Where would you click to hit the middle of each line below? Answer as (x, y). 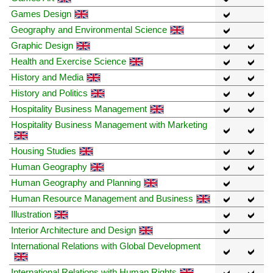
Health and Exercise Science (69, 61)
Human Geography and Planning (76, 182)
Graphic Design (42, 45)
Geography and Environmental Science (89, 29)
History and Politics (49, 93)
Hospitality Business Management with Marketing (109, 124)
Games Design (41, 13)
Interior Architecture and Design (73, 230)
